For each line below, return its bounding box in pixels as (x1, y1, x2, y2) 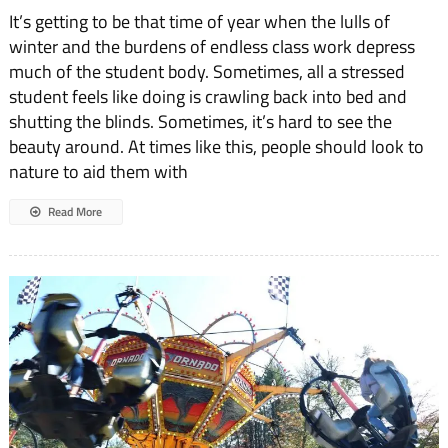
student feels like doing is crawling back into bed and (8, 83, 407, 111)
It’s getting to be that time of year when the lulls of (8, 8, 390, 36)
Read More (44, 202, 102, 222)
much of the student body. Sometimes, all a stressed (8, 58, 405, 86)
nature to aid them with (8, 158, 188, 186)
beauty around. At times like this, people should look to (8, 133, 424, 161)
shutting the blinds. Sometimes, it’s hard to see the (8, 108, 392, 136)
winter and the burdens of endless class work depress (8, 33, 415, 61)
